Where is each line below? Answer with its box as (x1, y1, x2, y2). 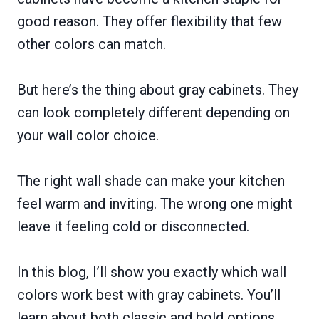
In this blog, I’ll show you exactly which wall (17, 263, 286, 281)
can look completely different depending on (17, 104, 290, 121)
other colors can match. (17, 36, 166, 53)
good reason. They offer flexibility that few (17, 13, 282, 30)
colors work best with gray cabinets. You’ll (17, 286, 281, 303)
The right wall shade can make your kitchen (17, 172, 285, 189)
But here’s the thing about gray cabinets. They (17, 81, 298, 98)
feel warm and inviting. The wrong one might (17, 195, 293, 212)
